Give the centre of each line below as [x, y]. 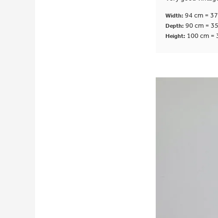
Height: [176, 36]
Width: [175, 16]
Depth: [175, 26]
